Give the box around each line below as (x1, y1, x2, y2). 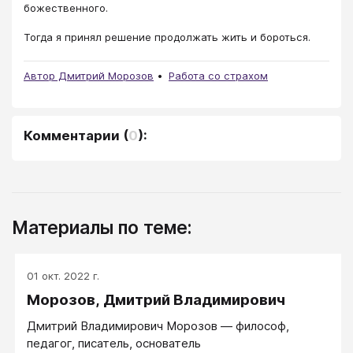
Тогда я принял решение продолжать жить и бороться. (24, 30, 310, 43)
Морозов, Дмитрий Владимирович (27, 290, 285, 309)
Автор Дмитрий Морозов (24, 69, 154, 82)
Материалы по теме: (12, 216, 191, 238)
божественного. (24, 2, 108, 15)
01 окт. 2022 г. (27, 269, 99, 282)
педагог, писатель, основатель (27, 335, 201, 351)
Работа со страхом (169, 69, 268, 82)
